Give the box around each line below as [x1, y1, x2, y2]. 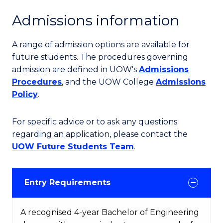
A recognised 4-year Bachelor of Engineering [20, 208, 199, 218]
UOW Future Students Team [12, 142, 134, 152]
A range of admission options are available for [12, 40, 190, 50]
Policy [12, 90, 38, 100]
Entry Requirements [24, 178, 111, 188]
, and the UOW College [62, 77, 156, 87]
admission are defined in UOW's [12, 65, 139, 75]
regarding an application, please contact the [12, 129, 188, 139]
